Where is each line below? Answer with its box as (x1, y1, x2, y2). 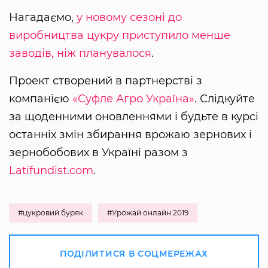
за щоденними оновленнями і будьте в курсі (9, 109, 258, 123)
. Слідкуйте (194, 92, 255, 105)
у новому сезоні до (77, 10, 182, 24)
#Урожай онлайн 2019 (107, 208, 188, 217)
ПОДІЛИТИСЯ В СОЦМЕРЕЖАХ (59, 248, 209, 259)
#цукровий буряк (18, 208, 83, 217)
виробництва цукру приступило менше (9, 28, 230, 42)
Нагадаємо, (9, 10, 77, 24)
